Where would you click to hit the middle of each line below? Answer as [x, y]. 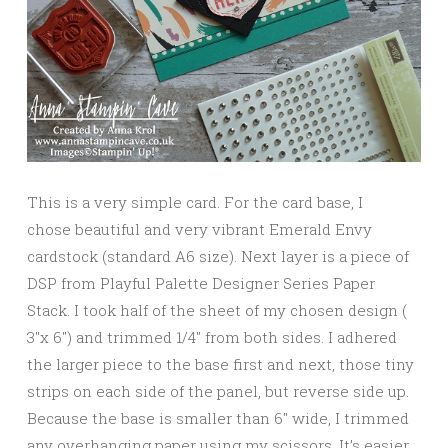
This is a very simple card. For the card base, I [195, 202]
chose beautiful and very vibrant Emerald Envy [199, 229]
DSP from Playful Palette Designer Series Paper [201, 283]
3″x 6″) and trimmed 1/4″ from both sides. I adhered [212, 337]
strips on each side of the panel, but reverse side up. [218, 391]
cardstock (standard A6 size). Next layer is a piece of [218, 256]
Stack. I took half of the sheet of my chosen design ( [217, 310]
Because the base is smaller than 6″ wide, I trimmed [218, 418]
